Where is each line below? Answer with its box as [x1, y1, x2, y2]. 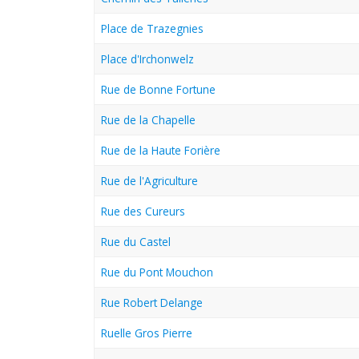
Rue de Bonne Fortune [101, 82, 216, 98]
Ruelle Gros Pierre [101, 325, 192, 341]
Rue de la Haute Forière [101, 143, 220, 159]
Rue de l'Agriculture [101, 173, 198, 189]
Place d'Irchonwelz [101, 51, 194, 67]
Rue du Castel [101, 234, 171, 250]
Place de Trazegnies [101, 21, 204, 37]
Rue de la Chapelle [101, 112, 196, 128]
